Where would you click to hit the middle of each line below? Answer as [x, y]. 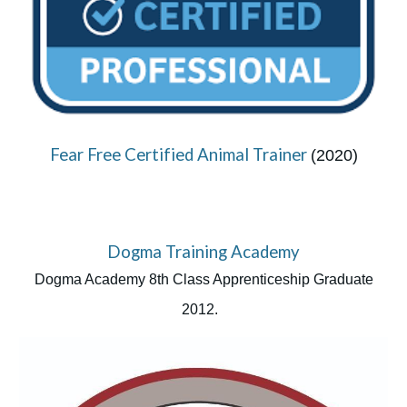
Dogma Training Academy [203, 251]
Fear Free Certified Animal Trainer [180, 154]
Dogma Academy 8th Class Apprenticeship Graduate [203, 279]
